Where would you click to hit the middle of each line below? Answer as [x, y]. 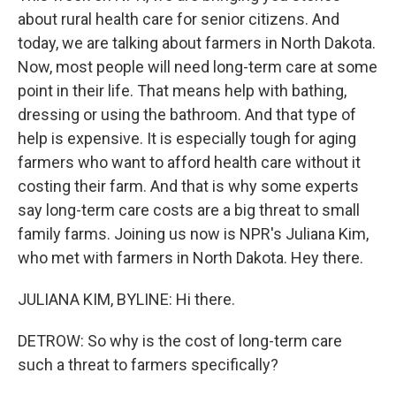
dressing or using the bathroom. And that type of [187, 114]
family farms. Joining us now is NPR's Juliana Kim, [193, 234]
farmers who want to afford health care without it [189, 162]
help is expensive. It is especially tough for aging [187, 138]
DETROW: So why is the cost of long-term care [180, 341]
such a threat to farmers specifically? [148, 365]
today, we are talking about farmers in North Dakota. [197, 43]
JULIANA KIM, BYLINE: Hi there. [126, 299]
